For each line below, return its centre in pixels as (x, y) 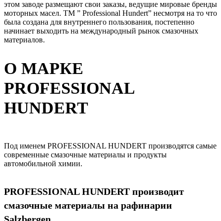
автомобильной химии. (43, 163)
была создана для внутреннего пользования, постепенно (99, 22)
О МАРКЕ (44, 68)
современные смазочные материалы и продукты (85, 154)
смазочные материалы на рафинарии (88, 205)
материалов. (24, 40)
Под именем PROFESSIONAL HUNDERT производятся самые (110, 146)
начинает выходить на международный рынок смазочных (101, 31)
